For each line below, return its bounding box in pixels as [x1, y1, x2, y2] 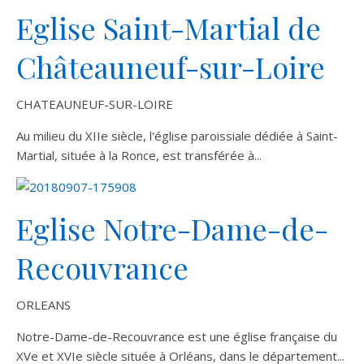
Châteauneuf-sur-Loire [16, 47, 325, 86]
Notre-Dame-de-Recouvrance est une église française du [16, 328, 337, 344]
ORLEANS [16, 297, 71, 313]
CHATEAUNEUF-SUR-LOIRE [16, 96, 173, 112]
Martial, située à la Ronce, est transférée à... [16, 147, 262, 163]
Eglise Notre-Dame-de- [16, 209, 328, 248]
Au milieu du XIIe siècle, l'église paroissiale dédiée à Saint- [16, 128, 338, 144]
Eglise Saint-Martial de [16, 8, 321, 47]
